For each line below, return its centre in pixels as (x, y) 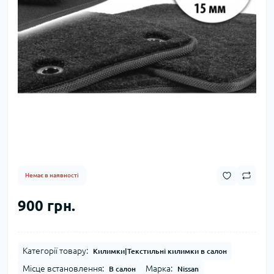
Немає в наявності (52, 176)
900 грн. (46, 206)
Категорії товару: (55, 251)
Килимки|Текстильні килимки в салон (160, 251)
